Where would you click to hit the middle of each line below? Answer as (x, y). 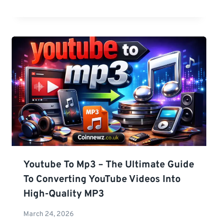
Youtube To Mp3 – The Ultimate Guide (109, 165)
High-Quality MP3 (64, 194)
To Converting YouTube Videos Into (102, 180)
